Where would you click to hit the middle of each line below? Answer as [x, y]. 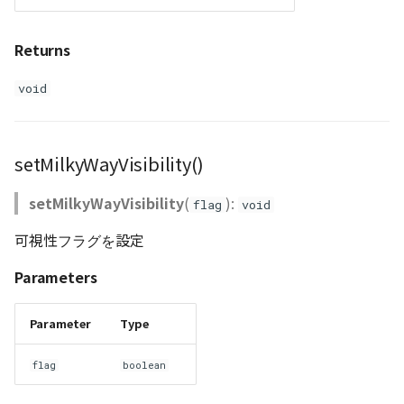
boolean [145, 365]
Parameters [56, 277]
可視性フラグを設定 [79, 240]
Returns [42, 50]
